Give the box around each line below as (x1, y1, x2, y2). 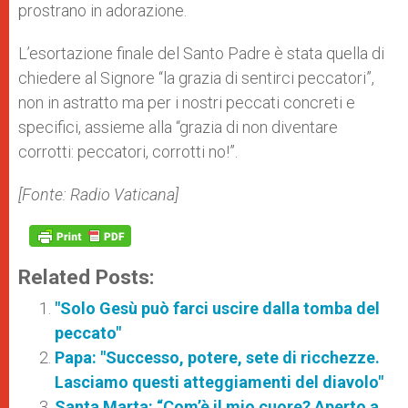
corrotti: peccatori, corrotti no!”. (18, 142, 238, 161)
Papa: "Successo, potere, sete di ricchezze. (55, 348, 380, 367)
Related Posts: (18, 265, 155, 289)
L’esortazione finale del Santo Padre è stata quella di (18, 44, 384, 63)
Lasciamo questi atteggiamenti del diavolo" (55, 372, 383, 392)
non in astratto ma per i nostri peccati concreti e (18, 93, 355, 112)
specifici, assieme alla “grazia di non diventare (18, 117, 338, 137)
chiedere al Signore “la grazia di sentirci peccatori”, (18, 68, 374, 87)
